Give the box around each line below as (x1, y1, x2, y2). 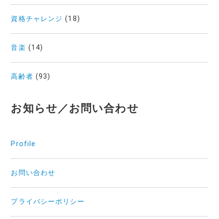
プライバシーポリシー (11, 197, 85, 206)
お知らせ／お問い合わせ (11, 102, 139, 114)
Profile (11, 139, 36, 148)
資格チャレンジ (11, 14, 63, 23)
